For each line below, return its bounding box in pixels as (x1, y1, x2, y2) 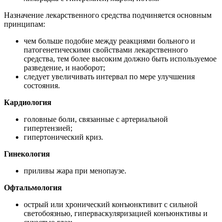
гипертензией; (24, 124, 72, 133)
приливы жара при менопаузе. (24, 166, 126, 175)
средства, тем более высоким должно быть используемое (24, 55, 217, 63)
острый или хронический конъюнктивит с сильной (24, 200, 198, 209)
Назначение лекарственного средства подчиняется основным (4, 11, 212, 20)
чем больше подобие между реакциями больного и (24, 37, 195, 46)
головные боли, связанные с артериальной (24, 115, 168, 124)
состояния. (24, 81, 60, 90)
